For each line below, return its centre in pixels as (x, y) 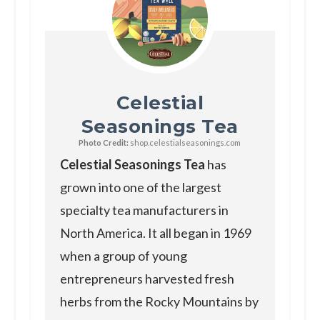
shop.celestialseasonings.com (185, 143)
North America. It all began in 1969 (155, 233)
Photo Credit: (104, 143)
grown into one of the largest (140, 187)
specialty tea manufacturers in (144, 210)
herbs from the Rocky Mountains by (159, 302)
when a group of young (123, 256)
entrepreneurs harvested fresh (147, 279)
